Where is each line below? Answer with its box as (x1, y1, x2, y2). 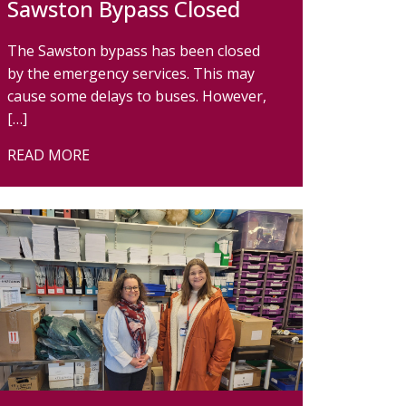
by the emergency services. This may (7, 63, 255, 83)
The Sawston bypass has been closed (7, 41, 260, 61)
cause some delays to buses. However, (7, 86, 266, 106)
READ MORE (7, 145, 90, 165)
